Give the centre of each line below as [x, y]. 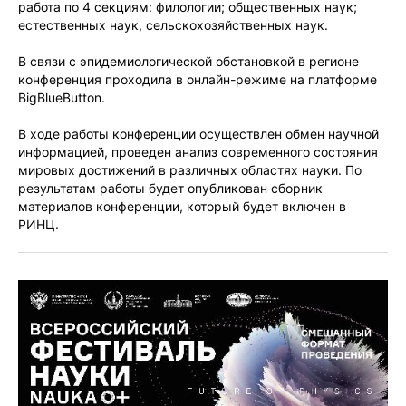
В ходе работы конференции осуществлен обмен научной [198, 134]
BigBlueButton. [62, 97]
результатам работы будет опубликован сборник [170, 188]
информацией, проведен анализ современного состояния [198, 152]
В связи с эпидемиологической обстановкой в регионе [188, 61]
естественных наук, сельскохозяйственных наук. [173, 25]
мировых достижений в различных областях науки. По [190, 170]
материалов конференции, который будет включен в [182, 206]
